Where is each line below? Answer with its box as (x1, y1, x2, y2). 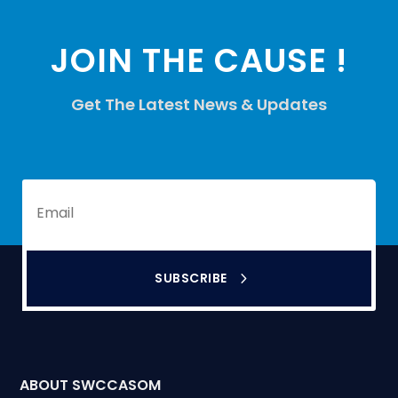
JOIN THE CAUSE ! (51, 36, 347, 84)
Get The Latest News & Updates (71, 92, 327, 115)
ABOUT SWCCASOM (20, 375, 162, 396)
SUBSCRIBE (155, 268, 227, 287)
